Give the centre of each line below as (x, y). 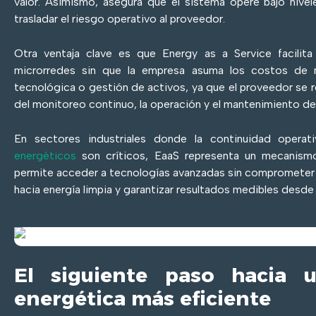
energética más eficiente (142, 298)
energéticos (45, 156)
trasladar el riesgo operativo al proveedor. (120, 19)
